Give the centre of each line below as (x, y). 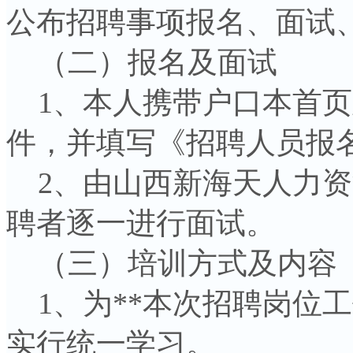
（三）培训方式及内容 (172, 263)
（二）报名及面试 (142, 62)
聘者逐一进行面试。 (141, 223)
